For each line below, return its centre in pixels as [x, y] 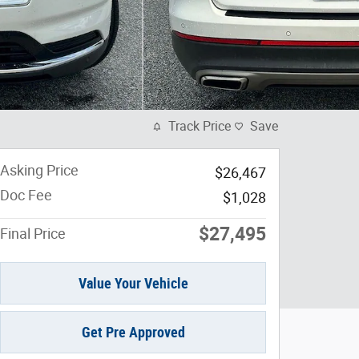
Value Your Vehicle [133, 284]
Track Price [200, 126]
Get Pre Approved [133, 333]
